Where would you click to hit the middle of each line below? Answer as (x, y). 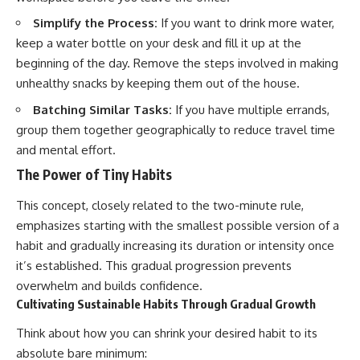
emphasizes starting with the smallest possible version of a (178, 225)
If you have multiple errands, (251, 109)
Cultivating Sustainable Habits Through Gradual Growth (166, 303)
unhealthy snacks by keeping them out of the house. (158, 84)
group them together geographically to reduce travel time (176, 129)
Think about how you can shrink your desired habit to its (167, 333)
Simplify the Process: (95, 23)
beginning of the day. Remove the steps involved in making (177, 63)
